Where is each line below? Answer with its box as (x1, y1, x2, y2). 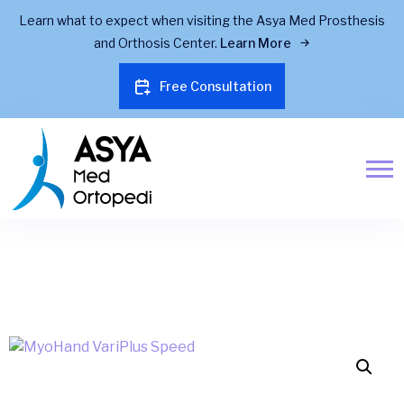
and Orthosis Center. (93, 35, 220, 50)
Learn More (219, 35, 294, 50)
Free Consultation (160, 78, 271, 94)
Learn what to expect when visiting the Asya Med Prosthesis (19, 13, 385, 28)
